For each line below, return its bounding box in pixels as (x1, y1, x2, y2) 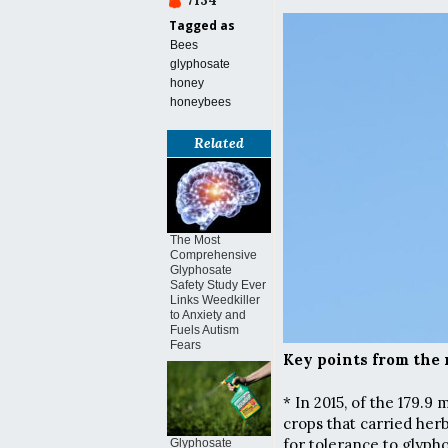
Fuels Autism (170, 323, 239, 337)
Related (194, 134, 244, 152)
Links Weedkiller (170, 293, 260, 307)
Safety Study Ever (170, 278, 266, 292)
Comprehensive (170, 248, 257, 262)
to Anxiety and (170, 308, 246, 322)
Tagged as (169, 17, 235, 34)
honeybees (170, 95, 231, 109)
